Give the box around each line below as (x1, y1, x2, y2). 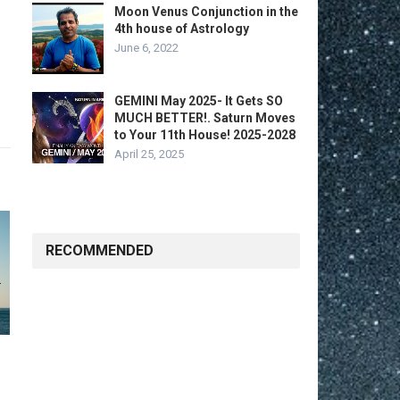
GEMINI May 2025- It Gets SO (114, 94, 283, 108)
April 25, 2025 (114, 147, 184, 161)
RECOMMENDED (46, 242, 154, 259)
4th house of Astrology (114, 21, 249, 36)
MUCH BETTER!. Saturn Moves (114, 111, 296, 125)
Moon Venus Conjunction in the (114, 4, 298, 19)
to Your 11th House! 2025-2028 (114, 128, 296, 142)
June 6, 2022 (114, 41, 179, 54)
